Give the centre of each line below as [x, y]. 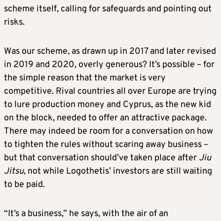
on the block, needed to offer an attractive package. [105, 118]
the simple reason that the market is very [85, 78]
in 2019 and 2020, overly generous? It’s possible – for [109, 65]
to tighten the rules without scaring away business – [106, 145]
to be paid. [24, 185]
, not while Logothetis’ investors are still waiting [118, 172]
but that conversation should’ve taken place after [101, 158]
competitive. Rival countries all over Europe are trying [110, 92]
